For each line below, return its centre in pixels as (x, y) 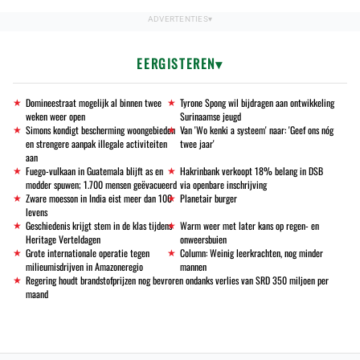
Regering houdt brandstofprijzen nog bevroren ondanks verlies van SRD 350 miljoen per (177, 280)
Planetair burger (209, 198)
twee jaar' (197, 144)
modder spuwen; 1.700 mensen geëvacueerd (101, 185)
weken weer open (55, 117)
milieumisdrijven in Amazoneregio (84, 267)
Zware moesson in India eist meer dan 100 (99, 198)
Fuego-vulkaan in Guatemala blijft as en (94, 171)
